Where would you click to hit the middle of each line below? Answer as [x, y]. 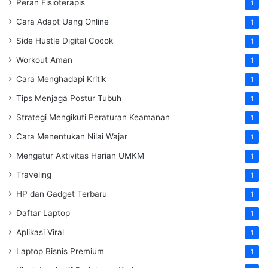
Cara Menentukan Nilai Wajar [72, 136]
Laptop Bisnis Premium [60, 251]
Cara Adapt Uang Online [63, 22]
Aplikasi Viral [40, 232]
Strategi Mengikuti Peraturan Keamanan [93, 117]
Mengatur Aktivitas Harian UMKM [80, 156]
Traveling [34, 175]
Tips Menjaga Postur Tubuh [69, 98]
